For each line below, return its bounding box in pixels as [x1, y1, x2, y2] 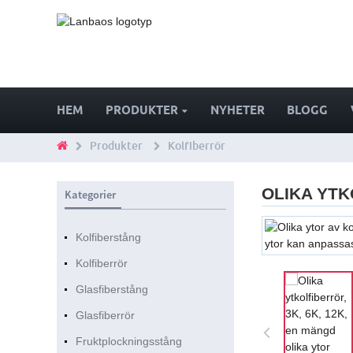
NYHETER [210, 103, 265, 117]
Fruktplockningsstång [75, 335, 182, 348]
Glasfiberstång [75, 283, 148, 296]
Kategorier [64, 188, 116, 203]
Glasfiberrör [75, 309, 135, 322]
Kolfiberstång [75, 231, 141, 244]
